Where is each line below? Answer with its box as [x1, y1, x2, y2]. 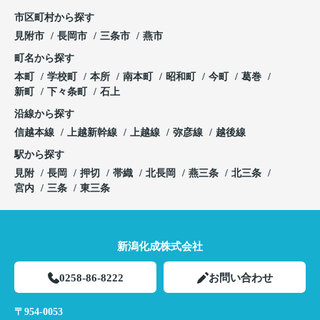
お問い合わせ [208, 272, 273, 284]
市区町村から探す [14, 12, 94, 24]
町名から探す [14, 53, 74, 64]
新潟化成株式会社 [117, 241, 203, 253]
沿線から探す [14, 109, 74, 120]
